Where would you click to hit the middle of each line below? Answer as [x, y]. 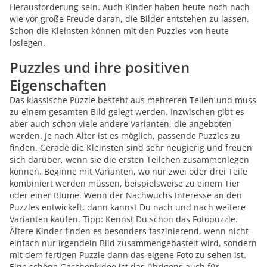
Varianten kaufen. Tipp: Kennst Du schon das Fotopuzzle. [124, 219]
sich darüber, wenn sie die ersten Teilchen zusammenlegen [129, 159]
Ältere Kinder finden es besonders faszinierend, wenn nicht [129, 231]
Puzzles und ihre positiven [100, 67]
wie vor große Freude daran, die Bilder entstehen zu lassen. [129, 19]
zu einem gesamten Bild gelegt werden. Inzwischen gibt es [127, 112]
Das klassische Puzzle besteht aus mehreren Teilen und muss [133, 100]
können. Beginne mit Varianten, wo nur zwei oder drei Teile [128, 171]
